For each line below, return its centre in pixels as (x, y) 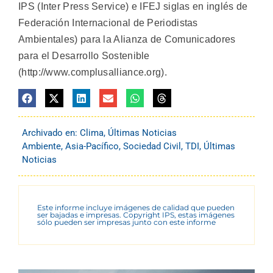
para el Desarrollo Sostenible (84, 56)
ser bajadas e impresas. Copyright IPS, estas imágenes (136, 214)
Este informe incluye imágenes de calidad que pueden (136, 207)
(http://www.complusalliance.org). (93, 73)
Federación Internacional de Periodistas (108, 23)
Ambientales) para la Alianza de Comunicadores (127, 40)
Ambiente (41, 146)
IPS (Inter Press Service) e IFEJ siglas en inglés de (133, 7)
